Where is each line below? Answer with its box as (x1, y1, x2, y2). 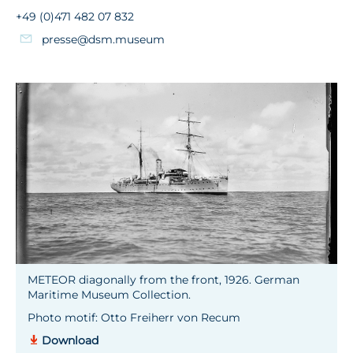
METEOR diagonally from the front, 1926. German (28, 273, 299, 287)
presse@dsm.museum (42, 32, 165, 46)
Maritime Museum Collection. (28, 288, 191, 302)
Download (42, 333, 98, 347)
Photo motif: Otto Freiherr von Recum (28, 310, 240, 325)
